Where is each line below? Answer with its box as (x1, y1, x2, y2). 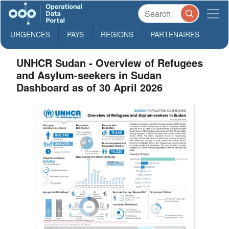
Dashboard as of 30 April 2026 (16, 80, 163, 95)
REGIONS (101, 29, 133, 39)
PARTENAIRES (150, 29, 199, 39)
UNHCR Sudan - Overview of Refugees (16, 55, 203, 70)
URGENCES (10, 29, 50, 39)
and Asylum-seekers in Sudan (16, 67, 162, 82)
